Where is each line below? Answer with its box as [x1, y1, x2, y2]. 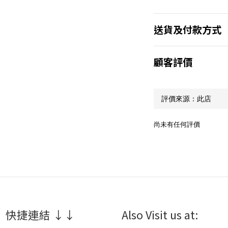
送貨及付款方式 [153, 22, 221, 37]
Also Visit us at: [122, 206, 198, 222]
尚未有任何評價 [153, 120, 200, 128]
